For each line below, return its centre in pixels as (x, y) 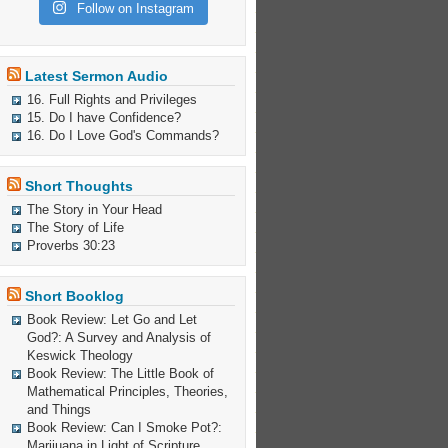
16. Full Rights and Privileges (112, 99)
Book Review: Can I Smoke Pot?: (124, 427)
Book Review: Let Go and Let (112, 319)
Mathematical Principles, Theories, (127, 391)
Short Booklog (74, 295)
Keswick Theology (80, 355)
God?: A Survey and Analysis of (119, 337)
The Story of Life (75, 227)
